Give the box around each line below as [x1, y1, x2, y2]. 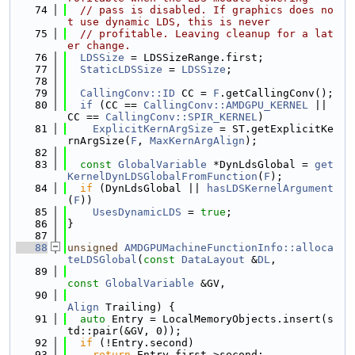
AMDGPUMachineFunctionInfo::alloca [124, 242, 334, 254]
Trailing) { [99, 301, 175, 313]
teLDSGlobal [67, 254, 137, 265]
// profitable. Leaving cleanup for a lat [80, 28, 334, 40]
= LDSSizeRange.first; [124, 52, 264, 63]
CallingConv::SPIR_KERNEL [105, 111, 258, 123]
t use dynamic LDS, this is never [67, 16, 270, 28]
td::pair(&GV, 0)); [67, 325, 181, 337]
